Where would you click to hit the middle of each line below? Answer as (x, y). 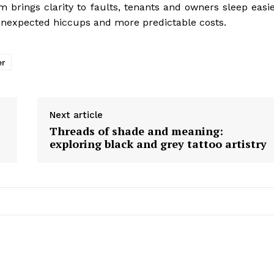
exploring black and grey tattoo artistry (158, 144)
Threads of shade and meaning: (136, 131)
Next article (76, 115)
